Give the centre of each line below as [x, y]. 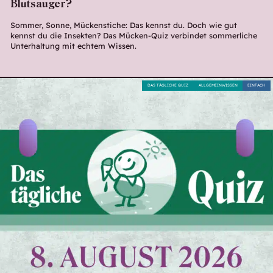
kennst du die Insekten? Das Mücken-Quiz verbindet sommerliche [133, 36]
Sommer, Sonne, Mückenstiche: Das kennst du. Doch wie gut [123, 25]
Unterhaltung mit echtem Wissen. [73, 46]
